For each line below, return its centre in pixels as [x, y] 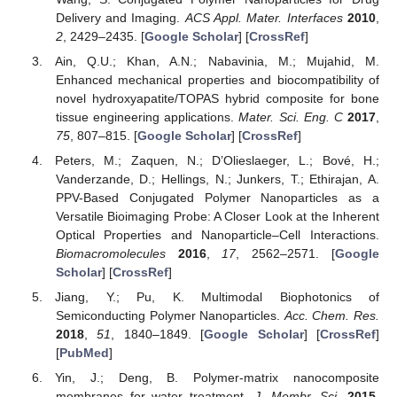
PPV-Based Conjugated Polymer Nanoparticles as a [217, 198]
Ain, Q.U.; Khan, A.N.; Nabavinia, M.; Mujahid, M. [217, 62]
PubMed [84, 353]
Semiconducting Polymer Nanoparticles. [170, 316]
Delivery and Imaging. [120, 17]
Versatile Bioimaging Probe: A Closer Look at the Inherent [217, 217]
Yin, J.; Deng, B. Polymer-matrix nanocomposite [217, 378]
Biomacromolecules [110, 254]
